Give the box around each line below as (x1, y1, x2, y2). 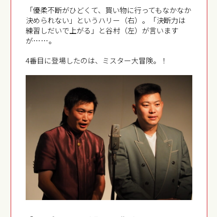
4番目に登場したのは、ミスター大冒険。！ (26, 55, 168, 66)
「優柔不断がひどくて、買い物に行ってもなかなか (26, 5, 192, 15)
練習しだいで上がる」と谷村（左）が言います (26, 25, 179, 36)
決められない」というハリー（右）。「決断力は (26, 15, 186, 26)
